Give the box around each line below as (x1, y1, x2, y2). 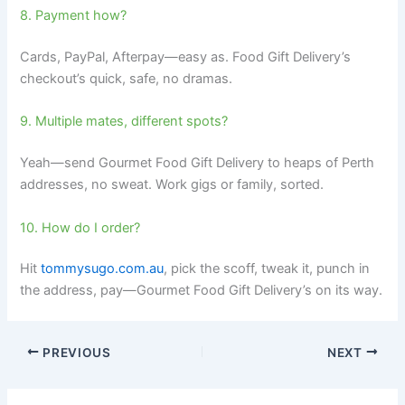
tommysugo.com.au (41, 260, 165, 278)
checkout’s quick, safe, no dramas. (20, 71, 233, 87)
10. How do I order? (20, 219, 141, 236)
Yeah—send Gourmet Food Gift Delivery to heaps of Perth (20, 155, 375, 172)
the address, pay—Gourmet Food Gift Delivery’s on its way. (20, 282, 383, 299)
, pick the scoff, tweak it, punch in (164, 260, 371, 278)
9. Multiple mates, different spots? (20, 113, 229, 130)
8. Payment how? (20, 7, 127, 24)
